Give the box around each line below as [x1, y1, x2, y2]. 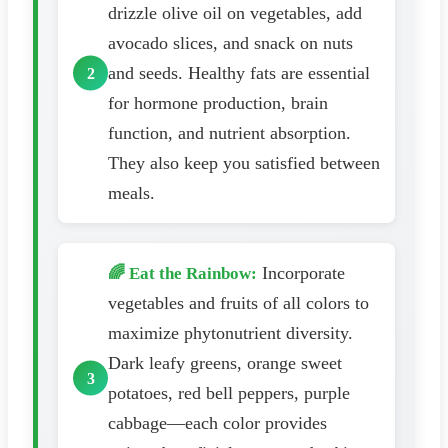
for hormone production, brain [108, 93, 328, 114]
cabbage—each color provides [108, 413, 327, 434]
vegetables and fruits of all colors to [108, 293, 369, 314]
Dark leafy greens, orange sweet [108, 353, 342, 374]
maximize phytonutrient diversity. [108, 323, 353, 344]
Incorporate [257, 263, 345, 284]
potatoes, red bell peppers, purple [108, 383, 350, 404]
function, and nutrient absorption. [108, 123, 351, 144]
